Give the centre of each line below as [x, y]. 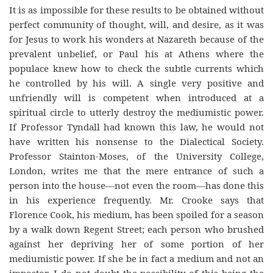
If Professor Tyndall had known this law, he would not [136, 127]
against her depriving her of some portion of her [136, 244]
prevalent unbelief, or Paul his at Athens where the [136, 54]
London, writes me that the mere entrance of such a [136, 171]
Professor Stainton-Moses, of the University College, [136, 156]
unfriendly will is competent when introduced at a [136, 97]
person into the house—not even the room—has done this [136, 185]
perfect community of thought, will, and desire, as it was [136, 24]
